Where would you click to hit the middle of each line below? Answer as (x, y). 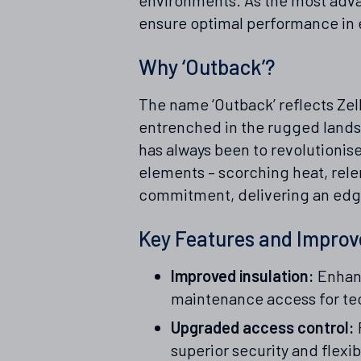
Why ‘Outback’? (207, 66)
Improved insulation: (243, 275)
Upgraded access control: (263, 327)
